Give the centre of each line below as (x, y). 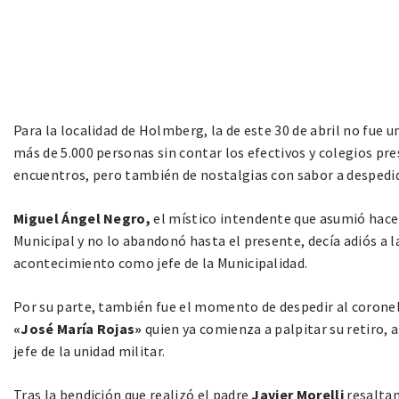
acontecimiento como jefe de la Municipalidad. (161, 263)
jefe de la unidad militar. (90, 351)
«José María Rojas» (80, 329)
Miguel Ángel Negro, (82, 219)
